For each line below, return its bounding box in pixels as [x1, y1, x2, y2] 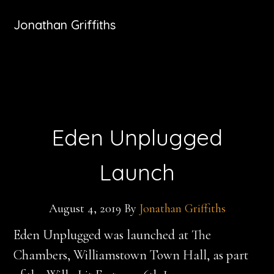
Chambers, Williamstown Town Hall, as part [13, 247, 249, 263]
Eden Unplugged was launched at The [13, 227, 212, 243]
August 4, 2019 [48, 201, 121, 216]
